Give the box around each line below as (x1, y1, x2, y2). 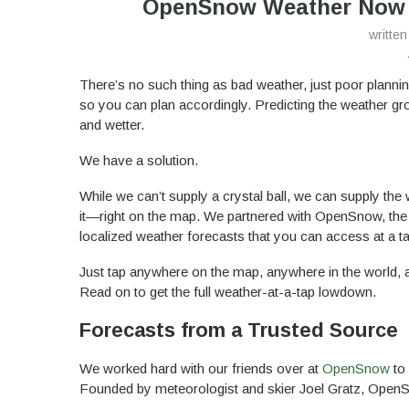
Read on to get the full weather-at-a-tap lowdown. (79, 283, 376, 299)
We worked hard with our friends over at (79, 360, 322, 376)
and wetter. (79, 116, 148, 132)
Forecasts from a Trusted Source (79, 318, 398, 341)
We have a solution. (79, 152, 198, 168)
